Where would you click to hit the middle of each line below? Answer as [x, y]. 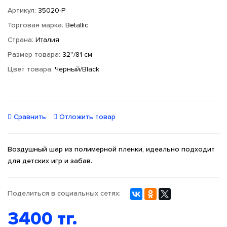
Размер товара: [35, 55]
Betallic [77, 25]
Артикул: [23, 11]
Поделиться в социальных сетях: [64, 194]
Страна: [22, 40]
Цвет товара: [31, 69]
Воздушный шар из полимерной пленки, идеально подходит [111, 149]
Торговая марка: [36, 25]
